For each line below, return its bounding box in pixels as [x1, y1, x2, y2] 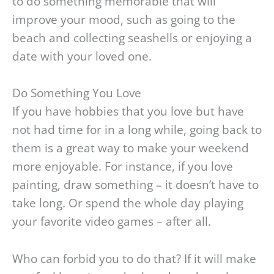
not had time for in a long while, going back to [12, 122, 262, 138]
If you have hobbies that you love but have [12, 103, 244, 120]
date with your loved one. [12, 48, 152, 64]
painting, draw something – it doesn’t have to [12, 177, 259, 193]
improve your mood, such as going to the [12, 11, 235, 28]
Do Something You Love [12, 85, 141, 102]
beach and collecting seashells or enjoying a [12, 29, 252, 46]
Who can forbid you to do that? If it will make [12, 250, 256, 267]
